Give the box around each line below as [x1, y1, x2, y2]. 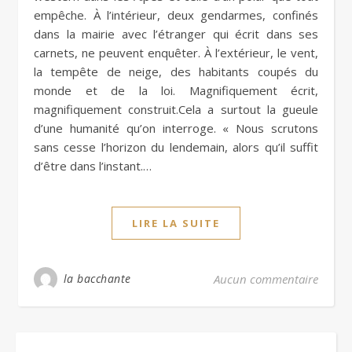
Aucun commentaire [214, 270, 318, 287]
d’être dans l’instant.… [34, 157, 152, 174]
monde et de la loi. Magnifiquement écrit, [34, 82, 318, 98]
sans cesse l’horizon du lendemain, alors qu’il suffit [34, 138, 318, 155]
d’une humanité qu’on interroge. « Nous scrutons [34, 119, 318, 136]
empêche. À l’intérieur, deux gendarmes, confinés [34, 6, 318, 23]
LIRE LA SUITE [132, 215, 220, 230]
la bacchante [63, 270, 131, 286]
